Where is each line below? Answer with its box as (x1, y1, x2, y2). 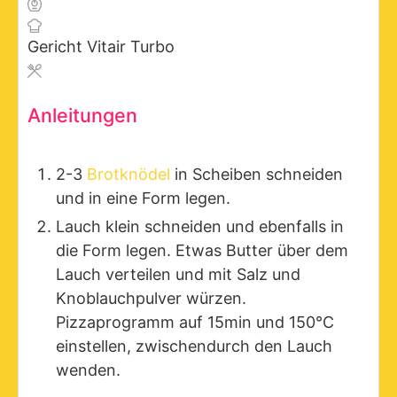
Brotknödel (87, 164, 170, 183)
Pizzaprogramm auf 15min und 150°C (56, 312, 334, 331)
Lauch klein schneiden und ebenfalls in (56, 216, 344, 236)
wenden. (56, 360, 125, 379)
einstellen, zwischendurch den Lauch (56, 336, 332, 355)
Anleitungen (27, 103, 137, 127)
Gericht (27, 37, 87, 57)
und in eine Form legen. (56, 188, 235, 207)
